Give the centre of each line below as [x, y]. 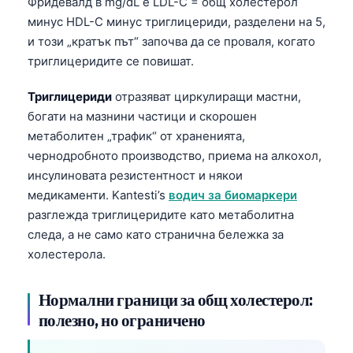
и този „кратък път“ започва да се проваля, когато [171, 41]
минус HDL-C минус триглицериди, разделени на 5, [176, 21]
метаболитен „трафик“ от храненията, [136, 136]
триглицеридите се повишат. [111, 61]
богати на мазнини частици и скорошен [142, 116]
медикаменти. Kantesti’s [98, 195]
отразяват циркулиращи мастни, [206, 96]
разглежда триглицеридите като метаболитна [161, 214]
